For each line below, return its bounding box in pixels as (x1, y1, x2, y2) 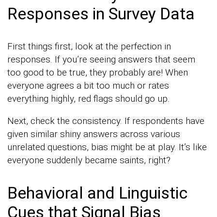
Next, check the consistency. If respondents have (7, 115, 204, 126)
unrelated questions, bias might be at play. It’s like (7, 141, 207, 153)
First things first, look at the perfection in (7, 40, 171, 52)
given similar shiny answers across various (7, 128, 180, 139)
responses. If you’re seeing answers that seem (7, 53, 195, 65)
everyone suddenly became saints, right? (7, 154, 170, 166)
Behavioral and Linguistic (7, 183, 187, 202)
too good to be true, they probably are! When (7, 66, 188, 78)
